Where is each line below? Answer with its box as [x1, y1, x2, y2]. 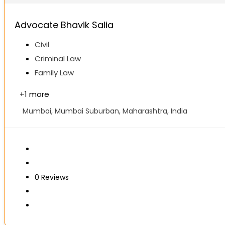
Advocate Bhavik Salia [15, 19, 114, 32]
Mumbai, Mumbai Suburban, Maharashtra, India [23, 106, 187, 117]
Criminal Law [35, 53, 81, 64]
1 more [25, 89, 49, 100]
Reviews [41, 172, 69, 183]
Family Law [35, 67, 74, 78]
